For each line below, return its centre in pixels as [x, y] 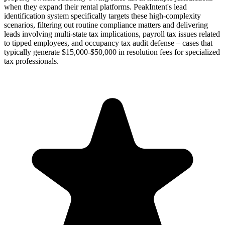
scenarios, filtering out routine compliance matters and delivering [106, 25]
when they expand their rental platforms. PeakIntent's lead [95, 7]
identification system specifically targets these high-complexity [102, 16]
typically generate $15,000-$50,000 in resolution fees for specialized [112, 52]
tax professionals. [31, 61]
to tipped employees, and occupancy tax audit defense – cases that [108, 43]
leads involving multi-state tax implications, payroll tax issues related [112, 34]
